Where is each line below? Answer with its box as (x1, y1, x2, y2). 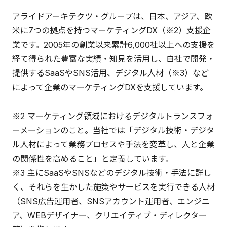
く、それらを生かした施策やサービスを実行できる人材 (12, 181, 215, 192)
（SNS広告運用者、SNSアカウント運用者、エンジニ (12, 196, 210, 206)
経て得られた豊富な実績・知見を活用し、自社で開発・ (12, 54, 215, 64)
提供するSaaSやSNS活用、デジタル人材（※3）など (12, 68, 209, 79)
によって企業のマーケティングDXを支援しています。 (12, 82, 208, 93)
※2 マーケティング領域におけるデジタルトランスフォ (12, 110, 213, 121)
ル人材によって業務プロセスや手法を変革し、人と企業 (12, 139, 214, 149)
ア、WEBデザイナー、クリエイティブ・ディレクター (12, 210, 207, 220)
